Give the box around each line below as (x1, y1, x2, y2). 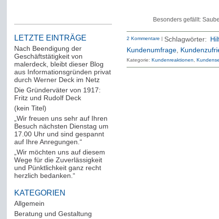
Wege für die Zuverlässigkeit (14, 156, 102, 164)
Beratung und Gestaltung (14, 210, 92, 218)
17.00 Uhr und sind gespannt (14, 130, 104, 138)
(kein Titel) (14, 104, 46, 112)
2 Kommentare (126, 36, 160, 41)
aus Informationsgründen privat (14, 68, 111, 76)
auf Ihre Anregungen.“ (14, 138, 82, 146)
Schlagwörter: (164, 36, 210, 43)
